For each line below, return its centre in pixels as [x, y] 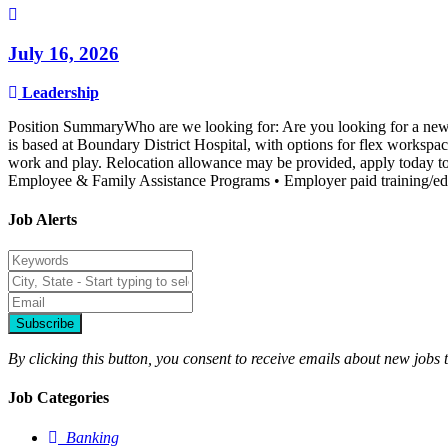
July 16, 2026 [63, 53]
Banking [92, 437]
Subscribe [45, 324]
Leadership [60, 92]
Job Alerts [42, 219]
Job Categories [58, 398]
